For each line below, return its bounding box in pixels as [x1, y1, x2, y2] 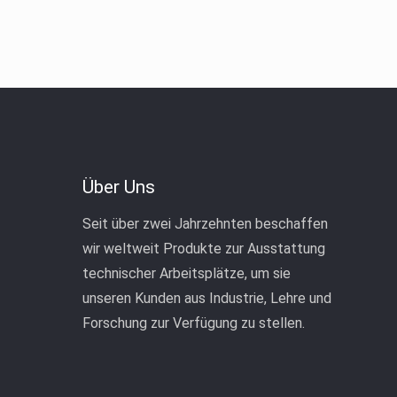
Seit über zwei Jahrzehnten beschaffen [82, 214, 328, 232]
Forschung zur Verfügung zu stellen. [82, 314, 305, 331]
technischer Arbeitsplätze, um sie [82, 264, 291, 282]
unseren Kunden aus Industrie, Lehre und [82, 289, 331, 307]
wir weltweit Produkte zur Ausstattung [82, 239, 325, 257]
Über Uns [82, 175, 155, 198]
